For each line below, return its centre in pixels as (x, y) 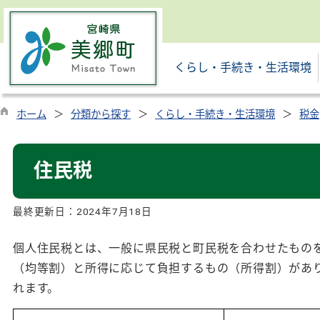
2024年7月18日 (114, 211)
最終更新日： (45, 211)
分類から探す (101, 115)
